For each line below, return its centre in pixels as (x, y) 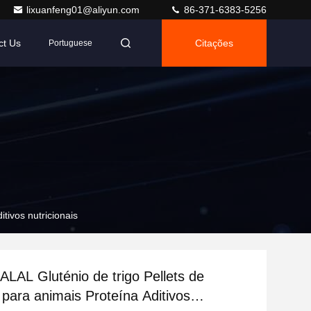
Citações (214, 43)
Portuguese (70, 43)
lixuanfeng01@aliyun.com (84, 10)
